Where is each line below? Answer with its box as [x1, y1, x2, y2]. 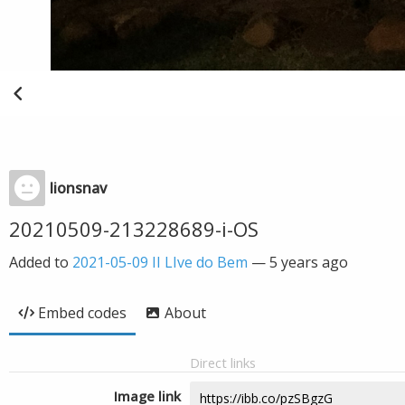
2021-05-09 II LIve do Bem [72, 252, 248, 272]
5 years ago [269, 252, 348, 272]
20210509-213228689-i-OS [9, 215, 259, 242]
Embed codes [38, 303, 127, 323]
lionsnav [50, 178, 107, 198]
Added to [9, 252, 72, 272]
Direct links [190, 353, 256, 372]
